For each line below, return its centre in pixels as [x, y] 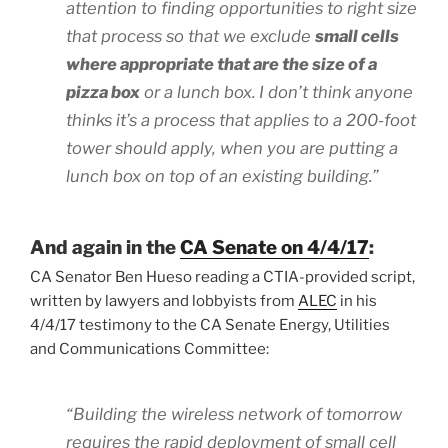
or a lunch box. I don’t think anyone [276, 92]
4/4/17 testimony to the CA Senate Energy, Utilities [210, 325]
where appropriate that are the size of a [221, 64]
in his [357, 301]
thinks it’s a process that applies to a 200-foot [241, 120]
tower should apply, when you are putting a [232, 148]
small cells [357, 36]
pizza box [103, 92]
